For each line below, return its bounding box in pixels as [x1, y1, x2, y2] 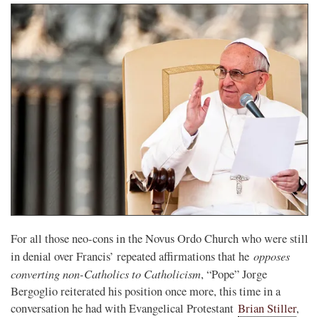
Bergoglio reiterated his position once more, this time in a [11, 283, 281, 299]
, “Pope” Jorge [201, 266, 267, 282]
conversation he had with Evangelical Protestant [11, 300, 238, 316]
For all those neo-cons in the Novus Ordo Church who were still [11, 230, 308, 246]
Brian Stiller [238, 300, 296, 316]
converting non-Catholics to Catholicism [11, 265, 201, 281]
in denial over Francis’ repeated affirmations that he [11, 248, 253, 264]
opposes [253, 247, 290, 263]
